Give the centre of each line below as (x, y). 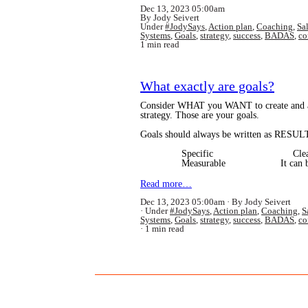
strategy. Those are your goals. (200, 115)
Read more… (166, 184)
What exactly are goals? (207, 86)
